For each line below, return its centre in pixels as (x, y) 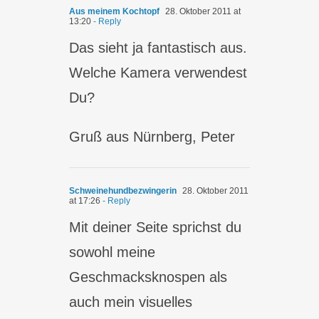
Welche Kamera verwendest (158, 73)
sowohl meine (113, 252)
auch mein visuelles (131, 302)
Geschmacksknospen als (148, 277)
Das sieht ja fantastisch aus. (158, 48)
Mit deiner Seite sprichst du (156, 227)
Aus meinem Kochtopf (115, 11)
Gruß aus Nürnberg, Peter (152, 137)
